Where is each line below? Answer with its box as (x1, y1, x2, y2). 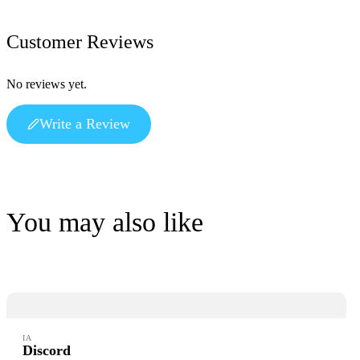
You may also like (6, 207, 203, 238)
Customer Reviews (6, 31, 153, 53)
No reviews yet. (6, 77, 87, 92)
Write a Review (39, 116, 130, 133)
